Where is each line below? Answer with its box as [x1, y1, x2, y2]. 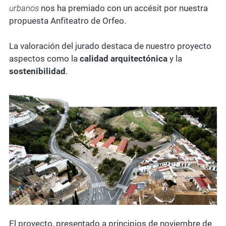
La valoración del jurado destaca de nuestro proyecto [9, 41, 211, 51]
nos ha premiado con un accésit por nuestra [38, 3, 208, 13]
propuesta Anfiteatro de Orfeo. [9, 15, 126, 26]
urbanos [9, 3, 39, 13]
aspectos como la [9, 53, 80, 64]
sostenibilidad [9, 66, 66, 77]
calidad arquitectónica [79, 53, 167, 64]
